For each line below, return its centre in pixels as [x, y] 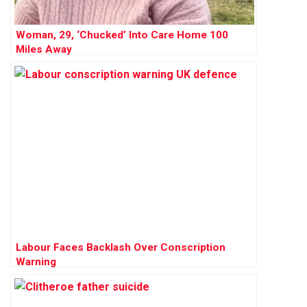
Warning [36, 262]
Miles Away [44, 50]
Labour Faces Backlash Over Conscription [121, 248]
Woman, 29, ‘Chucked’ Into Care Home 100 [122, 35]
